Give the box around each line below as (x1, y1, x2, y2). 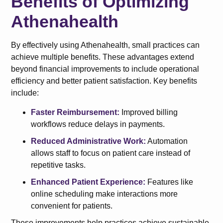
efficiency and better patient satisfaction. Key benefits (11, 77, 198, 86)
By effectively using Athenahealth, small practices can (11, 41, 200, 50)
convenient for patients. (31, 201, 113, 210)
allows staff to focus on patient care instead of (31, 148, 191, 157)
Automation (146, 136, 188, 145)
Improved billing (119, 108, 178, 116)
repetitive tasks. (31, 160, 86, 169)
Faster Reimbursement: (31, 108, 120, 116)
